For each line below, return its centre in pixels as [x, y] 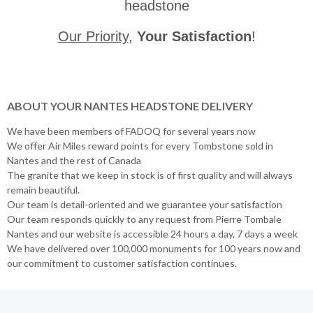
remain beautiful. [43, 189]
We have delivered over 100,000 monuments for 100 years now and [154, 248]
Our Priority [93, 36]
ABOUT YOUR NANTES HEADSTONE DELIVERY [131, 105]
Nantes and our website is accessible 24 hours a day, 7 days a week [152, 233]
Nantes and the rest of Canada [74, 160]
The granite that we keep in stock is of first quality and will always [150, 175]
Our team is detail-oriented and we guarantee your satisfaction [145, 204]
